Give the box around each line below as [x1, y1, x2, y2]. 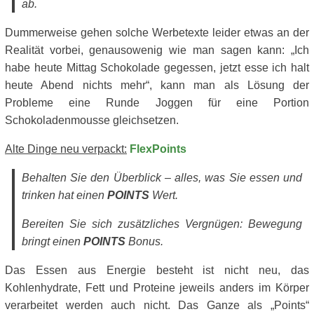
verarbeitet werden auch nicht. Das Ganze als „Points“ [5, 299, 309, 311]
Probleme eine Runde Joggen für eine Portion [5, 96, 309, 109]
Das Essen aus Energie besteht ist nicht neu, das [5, 264, 309, 276]
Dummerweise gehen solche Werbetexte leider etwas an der [5, 26, 309, 39]
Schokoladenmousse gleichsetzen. [5, 114, 179, 126]
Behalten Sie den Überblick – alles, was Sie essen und [22, 171, 302, 184]
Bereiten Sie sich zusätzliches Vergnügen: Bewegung [22, 217, 302, 230]
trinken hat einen [22, 189, 107, 201]
